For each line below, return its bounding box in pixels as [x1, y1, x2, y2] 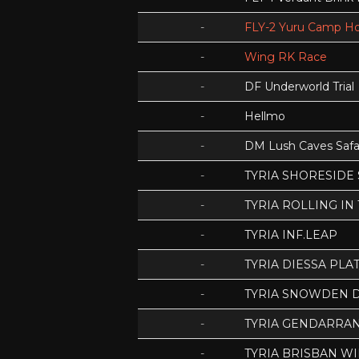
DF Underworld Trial [244, 79, 354, 94]
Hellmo [244, 109, 285, 123]
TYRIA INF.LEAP [244, 228, 337, 242]
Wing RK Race [244, 50, 327, 64]
